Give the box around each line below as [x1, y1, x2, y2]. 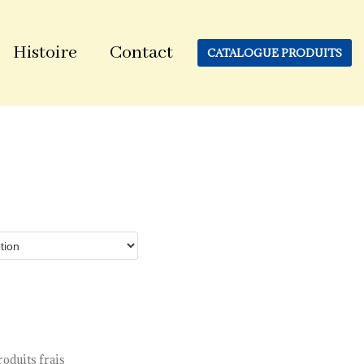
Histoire [13, 41, 77, 64]
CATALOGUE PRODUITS [207, 45, 342, 60]
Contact [110, 41, 173, 64]
